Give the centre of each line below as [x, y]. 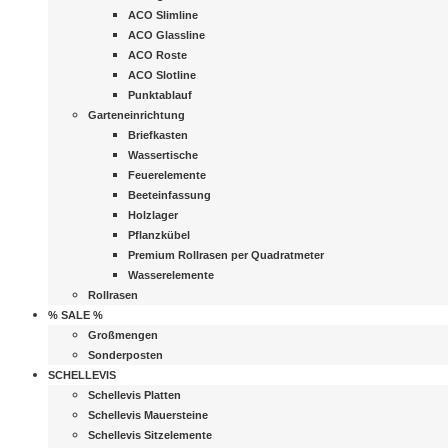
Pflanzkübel [159, 235]
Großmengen [123, 335]
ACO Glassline [166, 35]
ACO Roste [157, 55]
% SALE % [75, 315]
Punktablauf [160, 95]
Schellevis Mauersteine [148, 415]
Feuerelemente [167, 175]
